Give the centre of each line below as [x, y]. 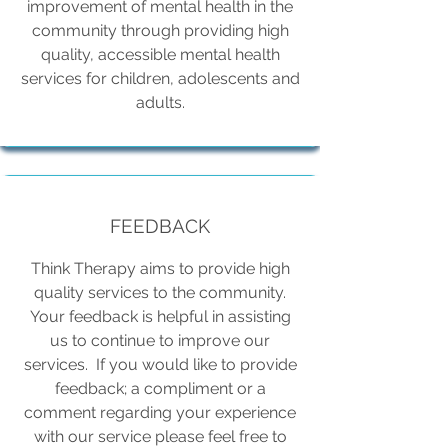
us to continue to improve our [160, 340]
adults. [160, 102]
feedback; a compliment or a [160, 388]
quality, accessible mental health [160, 54]
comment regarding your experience [160, 412]
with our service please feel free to [160, 436]
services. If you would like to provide [160, 364]
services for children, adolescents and [160, 78]
